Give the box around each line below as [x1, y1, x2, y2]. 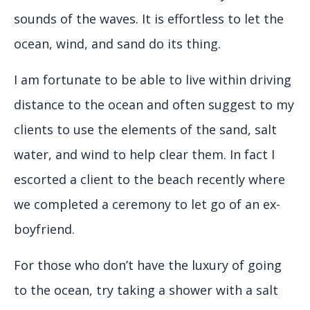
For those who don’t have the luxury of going [14, 257, 282, 274]
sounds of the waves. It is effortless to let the [14, 10, 284, 28]
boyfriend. [14, 221, 75, 238]
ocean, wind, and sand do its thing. [14, 35, 221, 53]
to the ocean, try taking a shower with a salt [14, 282, 278, 299]
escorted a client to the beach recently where [14, 171, 285, 188]
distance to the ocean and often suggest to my [14, 96, 294, 113]
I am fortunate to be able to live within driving [14, 71, 291, 89]
